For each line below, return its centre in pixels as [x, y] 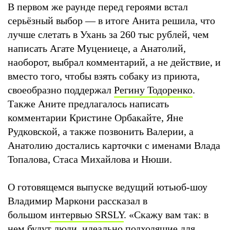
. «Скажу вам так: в [166, 214]
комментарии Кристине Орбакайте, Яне [95, 117]
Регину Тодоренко [153, 90]
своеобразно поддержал [61, 90]
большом [29, 214]
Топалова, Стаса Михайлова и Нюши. [90, 159]
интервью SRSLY [87, 214]
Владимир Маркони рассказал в [78, 200]
